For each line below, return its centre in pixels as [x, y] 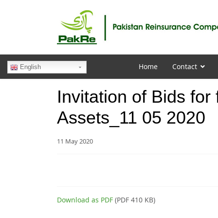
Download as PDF [85, 200]
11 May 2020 [75, 141]
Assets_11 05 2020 [131, 118]
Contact [184, 66]
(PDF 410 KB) [134, 200]
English [29, 67]
